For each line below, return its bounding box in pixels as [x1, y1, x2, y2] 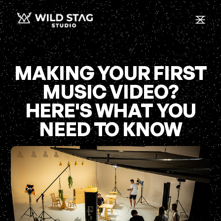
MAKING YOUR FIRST [14, 61, 207, 84]
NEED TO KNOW [39, 117, 182, 141]
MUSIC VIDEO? [42, 79, 179, 103]
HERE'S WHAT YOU [25, 98, 196, 122]
